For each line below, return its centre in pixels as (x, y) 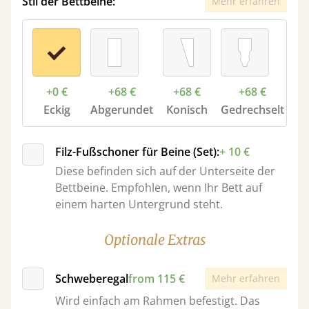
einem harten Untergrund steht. (139, 204)
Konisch (187, 110)
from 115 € (157, 279)
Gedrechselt (252, 110)
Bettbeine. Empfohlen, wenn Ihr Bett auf (159, 188)
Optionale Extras (154, 240)
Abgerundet (122, 110)
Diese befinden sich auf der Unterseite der (165, 171)
